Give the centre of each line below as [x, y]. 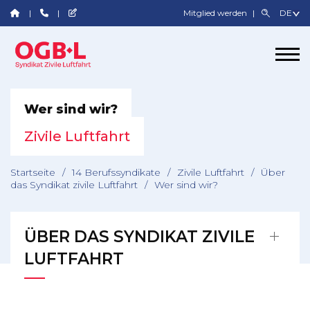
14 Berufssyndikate [116, 172]
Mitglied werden [217, 13]
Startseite [33, 172]
